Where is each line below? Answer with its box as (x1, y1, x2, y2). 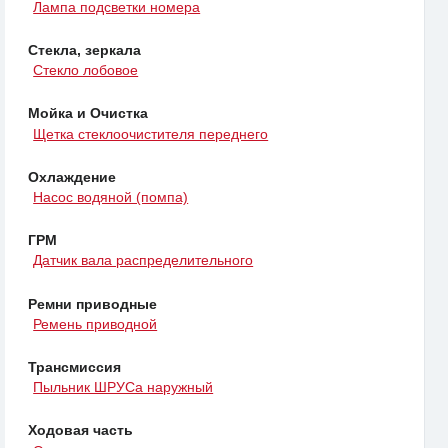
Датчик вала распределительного (33, 252, 254, 269)
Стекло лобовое (33, 62, 139, 79)
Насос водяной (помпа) (33, 189, 189, 206)
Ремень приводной (33, 315, 158, 332)
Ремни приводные (28, 295, 157, 312)
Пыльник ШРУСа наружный (33, 379, 214, 396)
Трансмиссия (28, 358, 121, 375)
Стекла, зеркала (28, 42, 141, 59)
